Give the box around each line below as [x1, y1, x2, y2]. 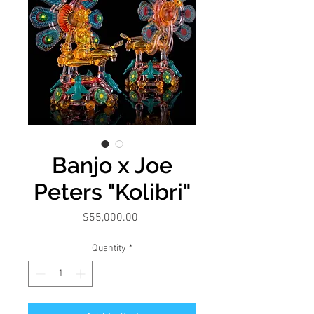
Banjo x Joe [52, 151, 172, 178]
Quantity [92, 242, 126, 254]
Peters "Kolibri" [34, 178, 191, 205]
